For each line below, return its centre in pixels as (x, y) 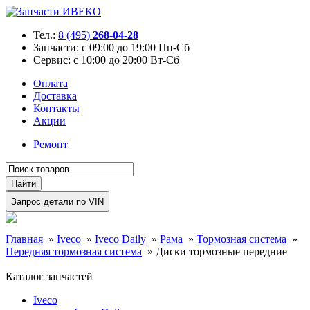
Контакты (56, 108)
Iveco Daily (120, 239)
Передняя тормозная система (74, 252)
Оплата (51, 83)
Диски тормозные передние (221, 252)
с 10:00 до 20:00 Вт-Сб (125, 60)
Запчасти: (56, 47)
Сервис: (52, 60)
